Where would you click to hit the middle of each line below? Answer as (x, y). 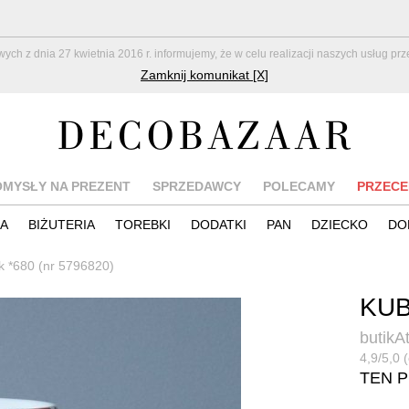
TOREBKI (143, 224)
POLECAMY (299, 186)
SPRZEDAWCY (196, 186)
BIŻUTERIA (62, 224)
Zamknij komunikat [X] (204, 75)
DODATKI (219, 224)
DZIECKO (340, 224)
